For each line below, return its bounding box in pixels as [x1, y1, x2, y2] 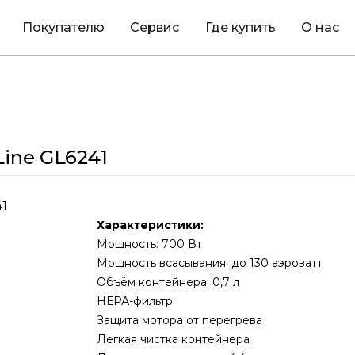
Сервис [130, 20, 180, 35]
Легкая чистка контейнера [97, 332, 250, 346]
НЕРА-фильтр [97, 294, 173, 308]
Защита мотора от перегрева [97, 313, 262, 327]
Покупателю [22, 20, 105, 35]
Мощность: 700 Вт [97, 237, 202, 251]
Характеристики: [97, 218, 207, 232]
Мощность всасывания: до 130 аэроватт [97, 256, 323, 270]
